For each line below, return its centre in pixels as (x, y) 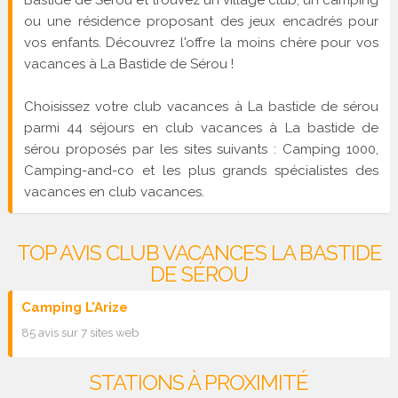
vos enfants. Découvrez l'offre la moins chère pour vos (201, 42)
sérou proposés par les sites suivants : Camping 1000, (201, 149)
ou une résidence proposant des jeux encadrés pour (201, 21)
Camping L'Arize (74, 308)
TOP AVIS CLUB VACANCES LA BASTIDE (199, 252)
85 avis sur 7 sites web (80, 333)
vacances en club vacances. (114, 191)
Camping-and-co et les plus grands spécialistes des (201, 170)
